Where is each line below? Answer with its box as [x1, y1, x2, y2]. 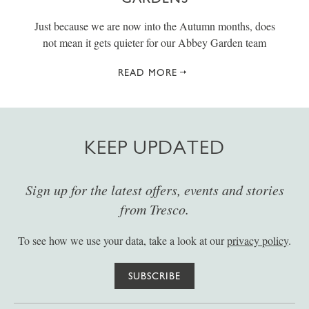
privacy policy [227, 232, 288, 248]
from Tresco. [120, 199, 189, 218]
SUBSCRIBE [128, 270, 181, 281]
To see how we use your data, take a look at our [18, 232, 227, 248]
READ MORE [118, 66, 177, 78]
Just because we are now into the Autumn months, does [34, 18, 275, 33]
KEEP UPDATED [84, 135, 225, 159]
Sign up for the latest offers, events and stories [25, 180, 284, 199]
